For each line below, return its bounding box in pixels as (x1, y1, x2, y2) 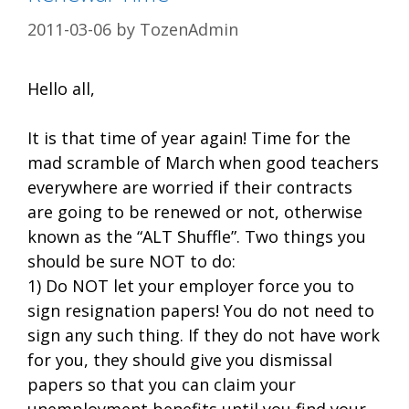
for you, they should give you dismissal (27, 348, 332, 371)
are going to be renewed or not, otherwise (27, 200, 362, 223)
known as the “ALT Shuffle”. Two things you (27, 225, 366, 247)
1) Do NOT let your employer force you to (27, 274, 354, 297)
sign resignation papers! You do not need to (27, 299, 374, 321)
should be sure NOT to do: (27, 249, 236, 272)
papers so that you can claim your (27, 372, 296, 395)
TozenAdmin (140, 17, 238, 40)
